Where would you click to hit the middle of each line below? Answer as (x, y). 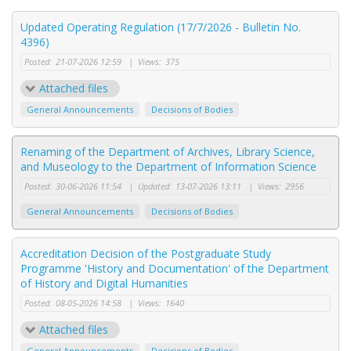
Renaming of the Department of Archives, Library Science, (168, 152)
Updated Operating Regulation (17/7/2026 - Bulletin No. (161, 27)
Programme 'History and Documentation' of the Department (175, 268)
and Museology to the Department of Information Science (168, 166)
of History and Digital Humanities (104, 283)
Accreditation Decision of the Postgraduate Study (146, 253)
